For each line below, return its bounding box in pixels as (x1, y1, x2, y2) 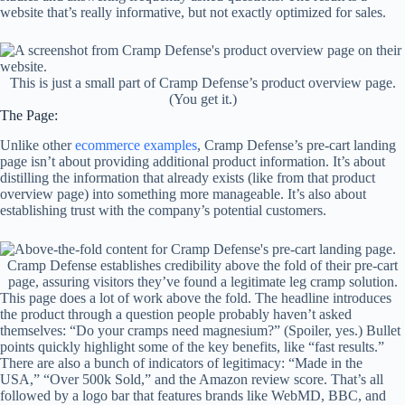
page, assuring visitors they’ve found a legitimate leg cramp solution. (7, 274, 398, 290)
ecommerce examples (75, 137, 197, 153)
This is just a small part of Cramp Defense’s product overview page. (9, 74, 396, 90)
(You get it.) (168, 90, 237, 107)
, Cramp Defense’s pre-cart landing (197, 137, 396, 153)
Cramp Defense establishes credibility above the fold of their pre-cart (7, 258, 398, 274)
